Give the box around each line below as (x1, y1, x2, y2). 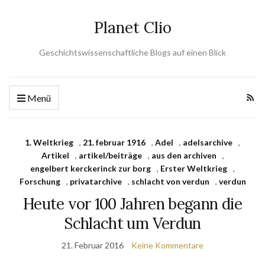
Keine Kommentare (131, 240, 203, 250)
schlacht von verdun (131, 176, 209, 186)
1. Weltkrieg (25, 137, 73, 147)
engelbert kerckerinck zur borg (30, 163, 151, 173)
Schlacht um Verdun (64, 214, 201, 233)
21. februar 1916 (83, 137, 146, 147)
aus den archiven (151, 150, 216, 160)
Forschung (19, 176, 60, 186)
